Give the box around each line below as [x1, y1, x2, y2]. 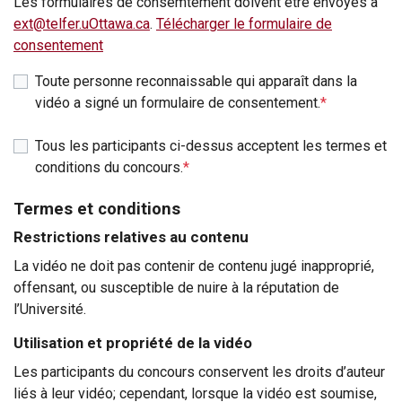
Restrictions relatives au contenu [13, 227, 249, 246]
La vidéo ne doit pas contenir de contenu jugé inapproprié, [13, 257, 374, 275]
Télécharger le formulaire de [156, 14, 332, 32]
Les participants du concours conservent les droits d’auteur [13, 363, 385, 380]
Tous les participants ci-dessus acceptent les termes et [35, 136, 387, 154]
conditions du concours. [35, 158, 183, 176]
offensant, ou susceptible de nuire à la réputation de [13, 278, 339, 296]
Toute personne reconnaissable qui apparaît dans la [35, 72, 357, 90]
